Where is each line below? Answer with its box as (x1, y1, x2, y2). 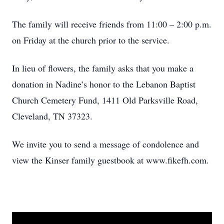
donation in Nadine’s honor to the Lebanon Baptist (12, 78, 195, 90)
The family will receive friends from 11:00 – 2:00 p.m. (12, 18, 211, 30)
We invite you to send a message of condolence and (12, 138, 199, 150)
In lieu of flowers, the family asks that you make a (12, 62, 193, 74)
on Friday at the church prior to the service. (12, 34, 169, 46)
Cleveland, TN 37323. (12, 110, 92, 122)
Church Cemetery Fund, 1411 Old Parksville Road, (12, 94, 198, 106)
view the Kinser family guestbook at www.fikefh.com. (12, 154, 209, 166)
